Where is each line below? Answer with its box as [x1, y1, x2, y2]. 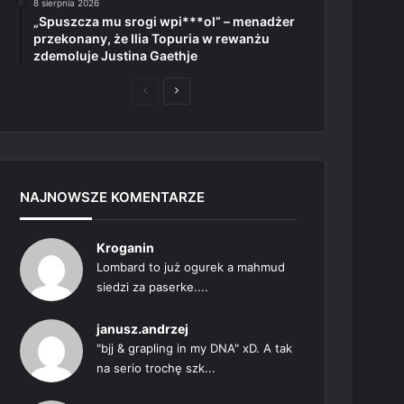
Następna [178, 83, 226, 96]
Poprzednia [146, 83, 205, 96]
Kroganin [96, 240, 155, 255]
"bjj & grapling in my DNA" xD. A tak [96, 341, 293, 355]
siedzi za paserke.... [96, 280, 209, 294]
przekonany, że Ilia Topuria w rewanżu [33, 31, 271, 46]
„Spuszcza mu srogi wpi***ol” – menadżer [33, 14, 296, 29]
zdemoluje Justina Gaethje [33, 48, 198, 63]
